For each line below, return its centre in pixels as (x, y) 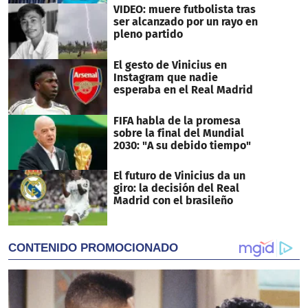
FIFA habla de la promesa (177, 120)
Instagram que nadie (165, 78)
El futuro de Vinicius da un (179, 176)
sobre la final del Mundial (178, 133)
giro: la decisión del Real (176, 188)
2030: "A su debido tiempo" (182, 145)
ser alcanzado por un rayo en (185, 22)
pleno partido (148, 34)
